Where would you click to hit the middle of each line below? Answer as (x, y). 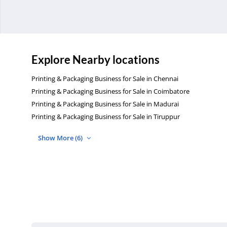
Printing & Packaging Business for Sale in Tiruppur (106, 117)
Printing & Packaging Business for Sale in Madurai (105, 104)
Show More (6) (61, 138)
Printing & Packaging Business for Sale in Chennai (105, 79)
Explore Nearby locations (96, 60)
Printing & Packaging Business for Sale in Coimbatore (110, 91)
